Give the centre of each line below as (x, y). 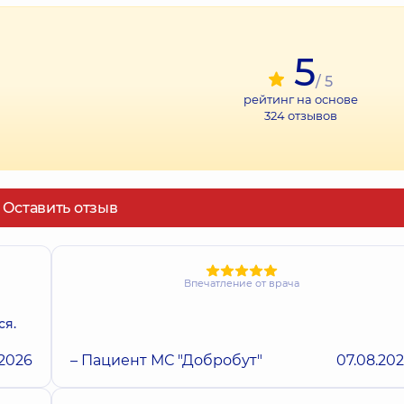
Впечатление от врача (241, 284)
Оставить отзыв (60, 208)
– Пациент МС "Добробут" (166, 361)
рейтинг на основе (300, 99)
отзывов (311, 115)
